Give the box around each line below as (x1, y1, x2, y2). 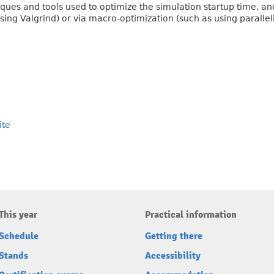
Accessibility (145, 250, 201, 262)
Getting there (145, 230, 202, 242)
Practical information (145, 209, 237, 221)
